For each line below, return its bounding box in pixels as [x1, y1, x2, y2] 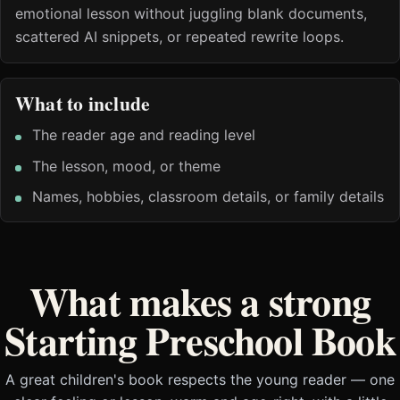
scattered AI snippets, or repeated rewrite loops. [15, 28, 344, 46]
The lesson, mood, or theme [32, 156, 221, 175]
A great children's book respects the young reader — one [5, 371, 395, 389]
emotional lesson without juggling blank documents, [15, 4, 367, 23]
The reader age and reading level [32, 126, 256, 145]
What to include [15, 89, 151, 118]
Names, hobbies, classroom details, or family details [32, 187, 385, 206]
